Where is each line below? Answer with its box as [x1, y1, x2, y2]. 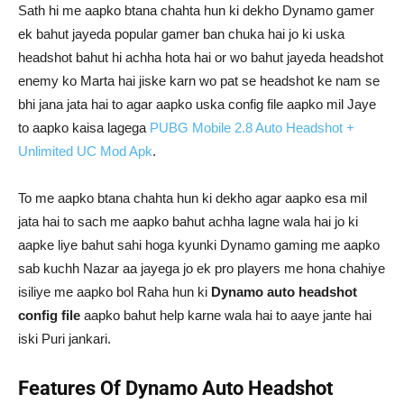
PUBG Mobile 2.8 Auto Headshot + [150, 120, 354, 135]
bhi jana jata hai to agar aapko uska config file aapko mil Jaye [18, 96, 376, 112]
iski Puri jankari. [18, 331, 111, 346]
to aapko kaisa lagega [18, 120, 150, 135]
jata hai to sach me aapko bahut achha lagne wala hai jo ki [18, 214, 358, 229]
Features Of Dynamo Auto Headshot [18, 377, 333, 399]
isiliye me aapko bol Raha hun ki [18, 284, 211, 299]
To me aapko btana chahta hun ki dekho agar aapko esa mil [18, 190, 367, 206]
